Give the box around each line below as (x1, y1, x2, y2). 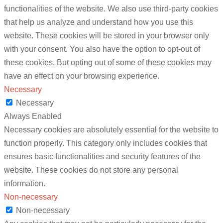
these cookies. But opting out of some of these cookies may (4, 58, 212, 67)
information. (4, 179, 45, 188)
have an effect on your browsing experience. (4, 72, 159, 81)
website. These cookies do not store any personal (4, 166, 178, 175)
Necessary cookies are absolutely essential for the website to (4, 125, 219, 134)
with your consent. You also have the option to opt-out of (4, 45, 200, 54)
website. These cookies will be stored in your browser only (4, 31, 209, 40)
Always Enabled (4, 112, 62, 121)
